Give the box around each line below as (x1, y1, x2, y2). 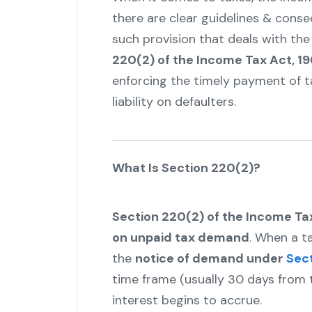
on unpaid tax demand (111, 229, 249, 247)
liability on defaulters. (111, 93, 236, 111)
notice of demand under (134, 250, 283, 267)
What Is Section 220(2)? (111, 159, 260, 177)
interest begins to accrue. (111, 292, 262, 309)
